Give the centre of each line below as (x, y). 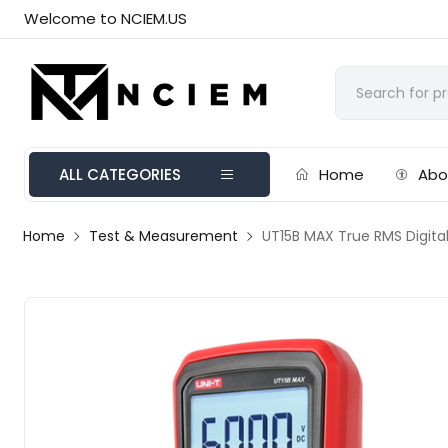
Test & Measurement (164, 236)
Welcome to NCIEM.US (106, 18)
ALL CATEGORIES (120, 174)
